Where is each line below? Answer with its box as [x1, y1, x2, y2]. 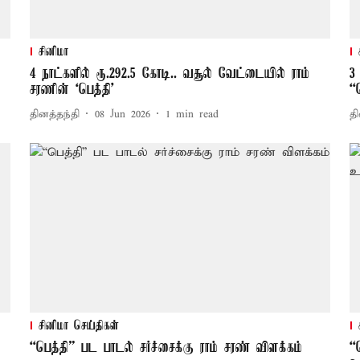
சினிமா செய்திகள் [38, 319, 119, 334]
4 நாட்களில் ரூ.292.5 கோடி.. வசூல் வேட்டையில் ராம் [29, 66, 309, 83]
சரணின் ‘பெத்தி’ [29, 82, 114, 99]
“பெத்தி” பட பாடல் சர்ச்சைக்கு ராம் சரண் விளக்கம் [29, 340, 302, 357]
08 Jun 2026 [94, 107, 150, 121]
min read [175, 107, 219, 121]
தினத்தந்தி [29, 107, 80, 121]
